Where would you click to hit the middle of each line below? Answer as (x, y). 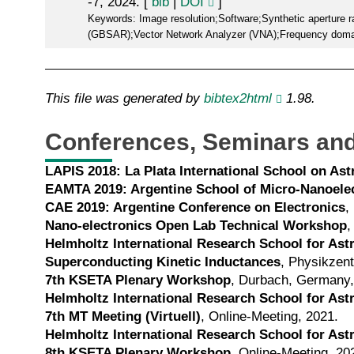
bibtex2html (238, 99)
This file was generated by (124, 99)
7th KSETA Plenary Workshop (138, 281)
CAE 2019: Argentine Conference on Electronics (195, 208)
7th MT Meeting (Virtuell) (123, 317)
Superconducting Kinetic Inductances (163, 262)
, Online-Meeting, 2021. (269, 317)
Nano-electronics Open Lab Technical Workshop (196, 226)
